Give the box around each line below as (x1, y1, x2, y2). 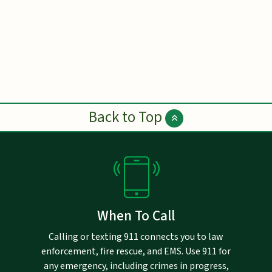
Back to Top (89, 106, 165, 128)
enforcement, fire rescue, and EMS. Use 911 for (41, 244, 231, 258)
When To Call (97, 205, 175, 226)
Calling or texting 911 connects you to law (49, 229, 223, 243)
